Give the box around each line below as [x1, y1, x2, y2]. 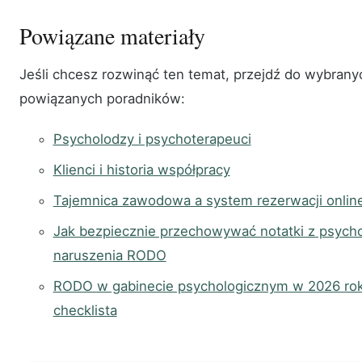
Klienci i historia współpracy [53, 162, 230, 179]
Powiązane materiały [19, 20, 205, 52]
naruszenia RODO [53, 247, 166, 264]
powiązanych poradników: [19, 90, 185, 107]
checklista [53, 302, 117, 319]
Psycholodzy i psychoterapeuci [53, 131, 251, 148]
